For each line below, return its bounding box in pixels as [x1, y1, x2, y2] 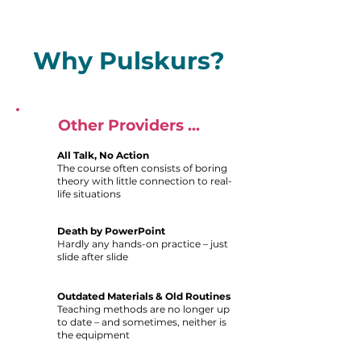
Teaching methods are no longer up [57, 303, 230, 315]
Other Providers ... [58, 116, 200, 135]
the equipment [57, 329, 130, 341]
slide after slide [57, 251, 128, 263]
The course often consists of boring [57, 162, 227, 174]
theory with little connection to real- [57, 175, 232, 187]
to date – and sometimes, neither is [57, 316, 226, 328]
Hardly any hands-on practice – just [57, 238, 228, 250]
